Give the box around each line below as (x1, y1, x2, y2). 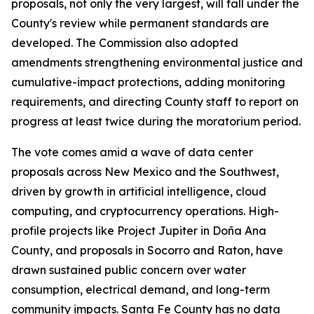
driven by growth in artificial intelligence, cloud (11, 184, 266, 198)
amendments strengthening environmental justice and (11, 55, 303, 69)
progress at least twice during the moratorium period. (11, 114, 301, 128)
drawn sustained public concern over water (11, 263, 246, 277)
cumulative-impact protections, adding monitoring (11, 75, 285, 89)
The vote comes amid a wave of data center (11, 145, 253, 159)
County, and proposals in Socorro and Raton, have (11, 243, 283, 257)
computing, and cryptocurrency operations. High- (11, 204, 279, 218)
